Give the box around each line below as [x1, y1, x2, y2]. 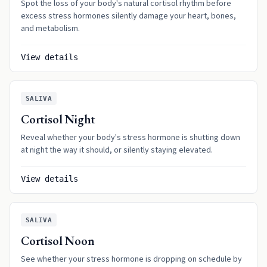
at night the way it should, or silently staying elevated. [21, 144, 213, 156]
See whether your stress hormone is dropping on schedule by [21, 253, 242, 265]
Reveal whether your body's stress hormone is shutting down [21, 132, 240, 144]
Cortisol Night [21, 111, 96, 127]
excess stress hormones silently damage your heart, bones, [21, 10, 236, 22]
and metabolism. [21, 23, 80, 35]
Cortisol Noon [21, 233, 95, 249]
